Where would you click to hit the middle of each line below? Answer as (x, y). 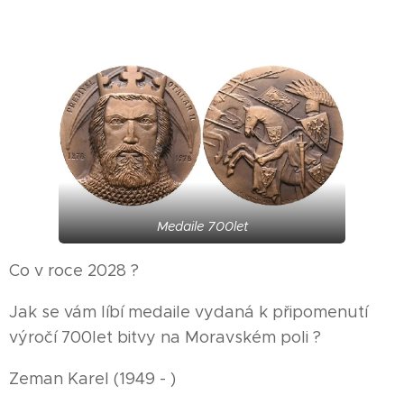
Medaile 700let (202, 226)
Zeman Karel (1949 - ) (92, 378)
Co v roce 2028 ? (74, 270)
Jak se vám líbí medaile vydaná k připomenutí (188, 312)
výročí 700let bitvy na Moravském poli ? (165, 337)
